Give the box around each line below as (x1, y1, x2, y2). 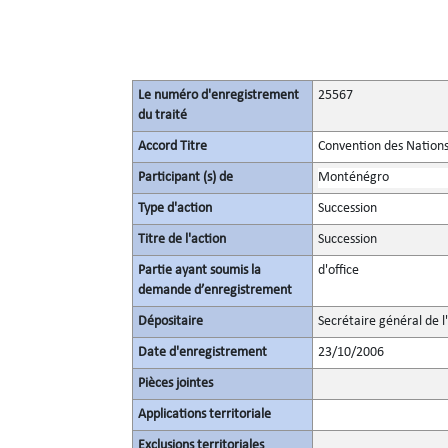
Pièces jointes (138, 376, 213, 391)
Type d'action (138, 201, 212, 216)
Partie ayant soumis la (138, 263, 261, 278)
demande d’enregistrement (138, 283, 292, 298)
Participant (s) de (138, 170, 233, 185)
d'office (318, 263, 359, 278)
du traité (138, 108, 187, 123)
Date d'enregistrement (138, 345, 267, 360)
